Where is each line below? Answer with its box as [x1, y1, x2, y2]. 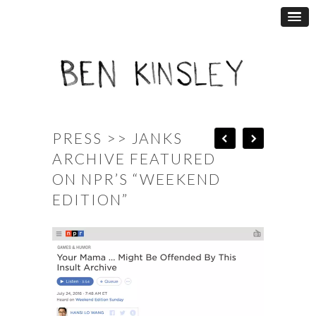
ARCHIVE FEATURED [52, 150, 216, 168]
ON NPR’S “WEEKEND [52, 170, 221, 188]
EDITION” [52, 190, 128, 209]
